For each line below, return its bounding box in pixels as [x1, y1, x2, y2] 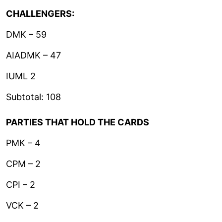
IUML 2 [6, 70, 36, 81]
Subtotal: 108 [6, 91, 61, 102]
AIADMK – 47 [6, 50, 61, 60]
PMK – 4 [6, 137, 41, 148]
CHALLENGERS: [6, 8, 74, 19]
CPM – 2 [6, 158, 41, 169]
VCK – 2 [6, 200, 39, 211]
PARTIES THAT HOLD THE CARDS [6, 116, 149, 127]
